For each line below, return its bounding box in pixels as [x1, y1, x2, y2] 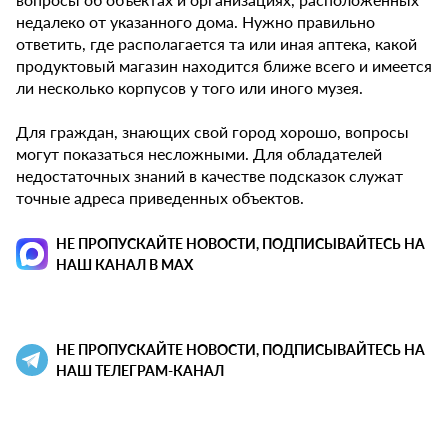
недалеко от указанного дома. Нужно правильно [16, 10, 375, 34]
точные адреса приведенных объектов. [16, 186, 304, 210]
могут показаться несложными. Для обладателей [16, 142, 382, 166]
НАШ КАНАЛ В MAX [56, 254, 193, 275]
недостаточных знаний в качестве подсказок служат [16, 164, 403, 188]
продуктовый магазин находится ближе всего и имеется [16, 54, 432, 78]
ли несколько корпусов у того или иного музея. [16, 76, 363, 100]
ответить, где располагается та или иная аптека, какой [16, 32, 417, 56]
